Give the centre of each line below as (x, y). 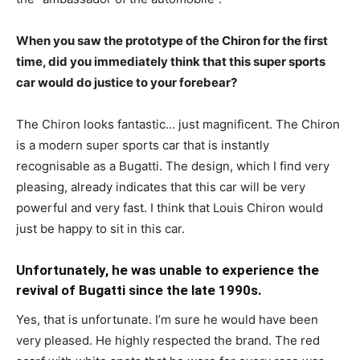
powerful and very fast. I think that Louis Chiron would (170, 207)
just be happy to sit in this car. (100, 228)
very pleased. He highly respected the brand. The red (168, 340)
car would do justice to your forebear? (127, 82)
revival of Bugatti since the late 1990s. (139, 290)
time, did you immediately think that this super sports (171, 61)
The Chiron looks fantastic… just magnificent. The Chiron (178, 124)
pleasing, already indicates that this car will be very (161, 186)
